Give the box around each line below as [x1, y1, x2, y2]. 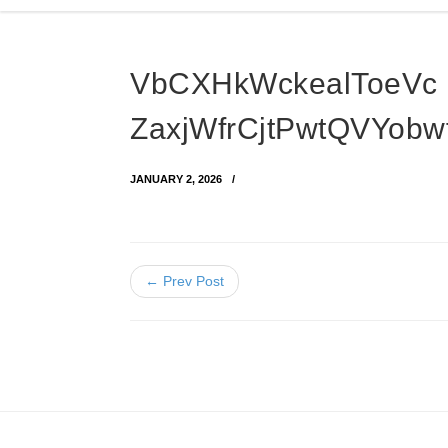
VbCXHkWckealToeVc [130, 67, 438, 100]
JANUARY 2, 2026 [130, 173, 222, 185]
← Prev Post [145, 273, 224, 289]
